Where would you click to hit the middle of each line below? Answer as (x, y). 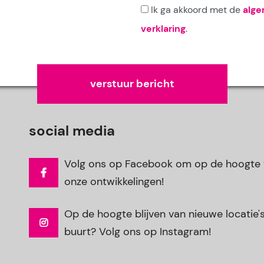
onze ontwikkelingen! (114, 181)
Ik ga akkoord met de (197, 10)
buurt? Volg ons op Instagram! (138, 232)
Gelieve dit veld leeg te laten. (106, 72)
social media (72, 131)
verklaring (163, 29)
